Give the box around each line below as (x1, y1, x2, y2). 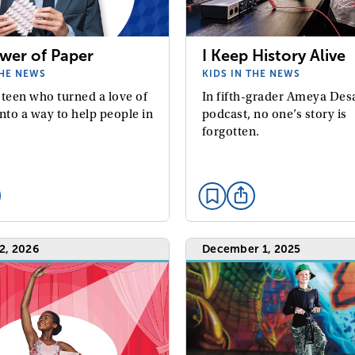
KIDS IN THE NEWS (201, 68, 300, 80)
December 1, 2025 (201, 242, 301, 255)
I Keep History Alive (201, 47, 345, 65)
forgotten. (201, 124, 260, 139)
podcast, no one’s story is (201, 107, 347, 122)
